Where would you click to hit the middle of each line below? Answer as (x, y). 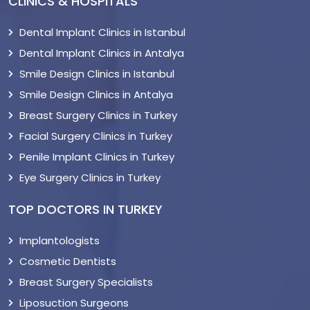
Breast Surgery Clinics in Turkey (98, 116)
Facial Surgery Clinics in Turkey (96, 136)
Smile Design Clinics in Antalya (96, 95)
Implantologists (60, 241)
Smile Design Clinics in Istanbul (97, 74)
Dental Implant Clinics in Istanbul (102, 33)
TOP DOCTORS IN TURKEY (85, 210)
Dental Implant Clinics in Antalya (102, 53)
